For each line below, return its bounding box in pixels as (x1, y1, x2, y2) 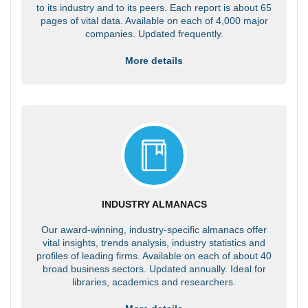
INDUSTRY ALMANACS (101, 198, 207, 210)
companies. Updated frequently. (85, 27, 223, 39)
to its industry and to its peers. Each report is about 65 (36, 1, 272, 13)
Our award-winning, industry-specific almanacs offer (41, 223, 267, 235)
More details (125, 54, 183, 66)
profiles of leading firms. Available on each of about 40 (36, 250, 272, 261)
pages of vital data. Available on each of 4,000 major (40, 14, 268, 26)
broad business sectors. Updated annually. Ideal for (42, 263, 266, 274)
